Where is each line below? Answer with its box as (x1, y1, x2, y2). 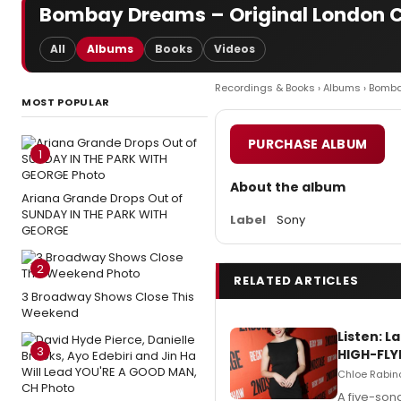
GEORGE (21, 222, 69, 239)
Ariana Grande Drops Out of (21, 190, 183, 207)
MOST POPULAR (21, 95, 110, 109)
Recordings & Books (215, 81, 315, 95)
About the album (230, 178, 346, 196)
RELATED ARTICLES (234, 272, 359, 289)
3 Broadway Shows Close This (21, 288, 194, 305)
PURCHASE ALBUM (248, 135, 368, 153)
